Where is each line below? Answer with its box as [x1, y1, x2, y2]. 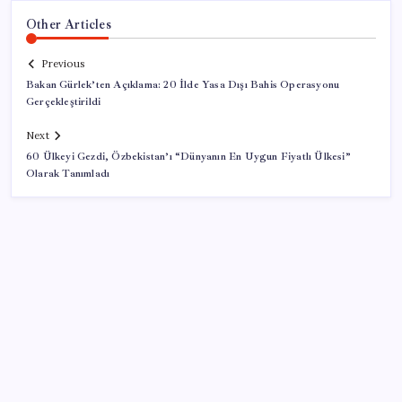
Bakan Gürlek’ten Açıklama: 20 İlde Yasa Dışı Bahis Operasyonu [26, 78, 340, 92]
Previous [41, 57, 84, 71]
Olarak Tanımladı [26, 167, 110, 181]
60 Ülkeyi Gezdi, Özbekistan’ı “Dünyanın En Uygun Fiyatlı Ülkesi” [26, 150, 351, 164]
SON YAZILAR [26, 365, 123, 382]
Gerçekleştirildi [26, 95, 101, 109]
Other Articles [26, 15, 111, 32]
